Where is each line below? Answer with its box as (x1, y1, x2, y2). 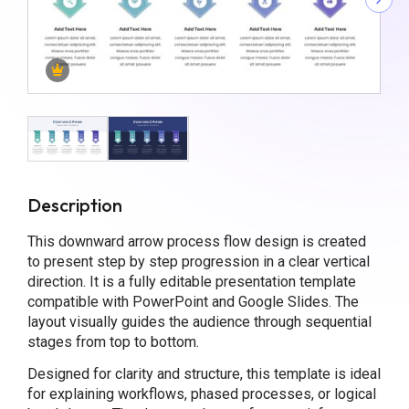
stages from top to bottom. (26, 333, 199, 351)
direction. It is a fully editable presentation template (26, 273, 356, 291)
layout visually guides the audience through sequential (26, 313, 372, 331)
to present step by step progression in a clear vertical (26, 253, 370, 271)
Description (26, 194, 122, 217)
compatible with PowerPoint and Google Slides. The (26, 293, 359, 311)
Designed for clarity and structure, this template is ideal (26, 364, 381, 383)
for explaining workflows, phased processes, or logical (26, 384, 376, 403)
